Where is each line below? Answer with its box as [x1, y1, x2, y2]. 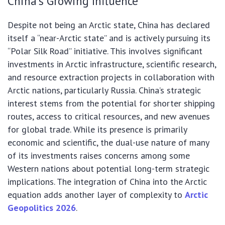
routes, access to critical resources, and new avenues [8, 110, 210, 123]
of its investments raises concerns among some [8, 150, 190, 162]
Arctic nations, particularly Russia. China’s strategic [8, 84, 201, 96]
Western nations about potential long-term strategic [8, 163, 209, 175]
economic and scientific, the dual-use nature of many [8, 137, 209, 149]
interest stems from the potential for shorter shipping [8, 97, 215, 109]
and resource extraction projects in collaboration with [8, 71, 214, 83]
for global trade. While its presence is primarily [8, 124, 187, 136]
